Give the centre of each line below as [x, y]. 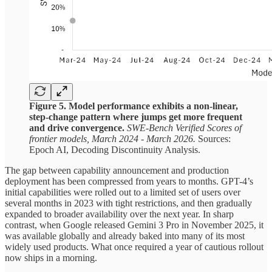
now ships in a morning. [51, 257]
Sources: [214, 138]
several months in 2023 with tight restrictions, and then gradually [128, 203]
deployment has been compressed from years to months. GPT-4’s [129, 181]
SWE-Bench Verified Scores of [184, 127]
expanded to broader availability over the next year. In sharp [119, 214]
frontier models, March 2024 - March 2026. [114, 138]
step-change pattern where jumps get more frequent [136, 117]
